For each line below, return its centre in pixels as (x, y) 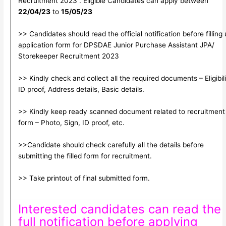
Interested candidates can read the (119, 209)
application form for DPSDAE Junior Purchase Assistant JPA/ (116, 45)
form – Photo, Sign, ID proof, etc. (71, 122)
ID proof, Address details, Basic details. (81, 90)
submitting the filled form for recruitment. (85, 156)
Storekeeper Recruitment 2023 (68, 56)
